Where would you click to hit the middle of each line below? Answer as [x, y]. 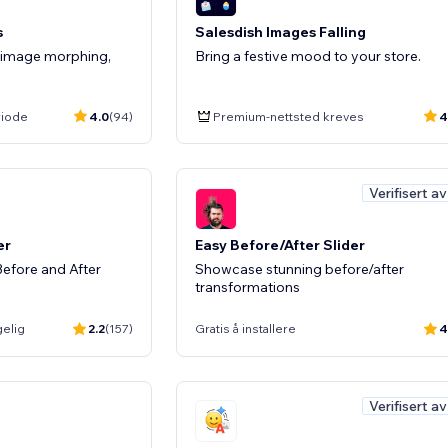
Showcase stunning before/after [299, 268]
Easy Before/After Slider [280, 244]
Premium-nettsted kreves [288, 116]
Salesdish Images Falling [280, 32]
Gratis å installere [245, 328]
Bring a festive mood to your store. [308, 56]
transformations [247, 286]
